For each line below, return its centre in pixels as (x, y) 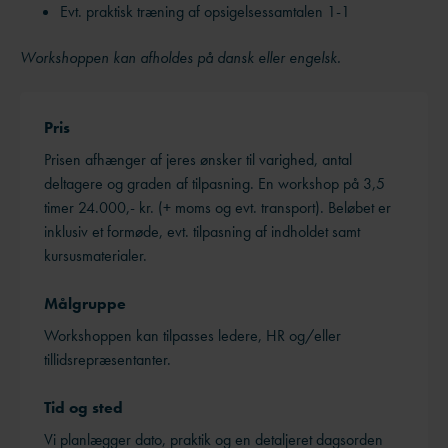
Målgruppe (85, 304)
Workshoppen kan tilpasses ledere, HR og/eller (192, 336)
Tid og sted (83, 408)
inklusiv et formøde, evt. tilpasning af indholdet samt (202, 232)
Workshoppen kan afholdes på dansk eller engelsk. (182, 57)
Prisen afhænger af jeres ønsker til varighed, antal (198, 160)
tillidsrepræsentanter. (107, 360)
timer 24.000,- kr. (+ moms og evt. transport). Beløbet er (217, 208)
